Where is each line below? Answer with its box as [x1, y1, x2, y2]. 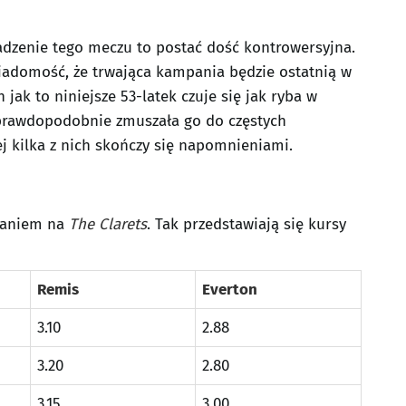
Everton [202, 280, 257, 299]
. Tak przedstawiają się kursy [147, 215, 346, 234]
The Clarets [69, 215, 147, 234]
